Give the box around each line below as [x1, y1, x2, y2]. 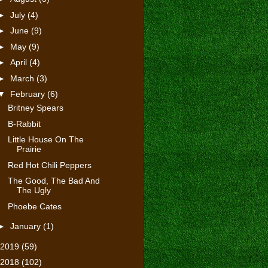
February [10, 89, 47, 99]
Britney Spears [7, 103, 63, 113]
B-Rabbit [7, 118, 41, 129]
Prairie [16, 144, 41, 154]
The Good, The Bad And [7, 176, 100, 186]
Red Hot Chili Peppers [7, 160, 92, 170]
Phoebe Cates [7, 201, 62, 211]
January [10, 221, 43, 232]
